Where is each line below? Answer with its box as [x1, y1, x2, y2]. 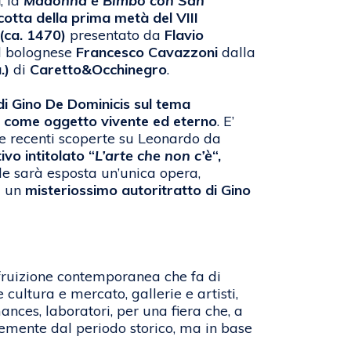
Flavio [165, 26, 204, 45]
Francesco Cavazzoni [76, 43, 218, 62]
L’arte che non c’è [95, 147, 212, 165]
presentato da [66, 26, 165, 45]
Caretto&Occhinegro [30, 60, 167, 79]
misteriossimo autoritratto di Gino [25, 181, 251, 200]
